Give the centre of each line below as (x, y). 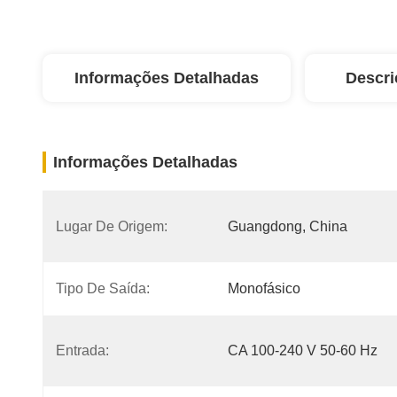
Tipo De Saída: (103, 288)
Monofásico (264, 288)
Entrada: (82, 350)
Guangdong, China (288, 226)
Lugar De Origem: (112, 226)
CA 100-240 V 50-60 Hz (303, 350)
